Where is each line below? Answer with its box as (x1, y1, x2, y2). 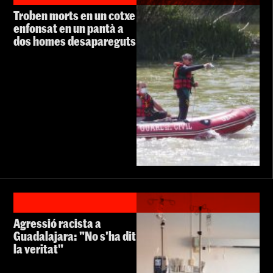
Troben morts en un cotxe (13, 7, 135, 23)
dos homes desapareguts (13, 33, 136, 48)
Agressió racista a (13, 215, 101, 230)
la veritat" (13, 241, 63, 256)
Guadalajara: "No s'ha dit (13, 228, 136, 243)
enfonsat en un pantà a (13, 20, 124, 35)
